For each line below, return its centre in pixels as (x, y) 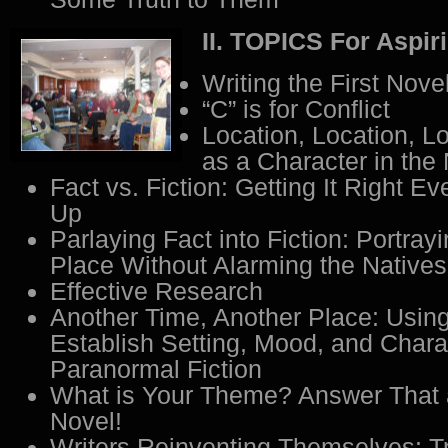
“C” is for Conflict (296, 109)
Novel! (86, 421)
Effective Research (156, 291)
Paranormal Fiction (156, 369)
